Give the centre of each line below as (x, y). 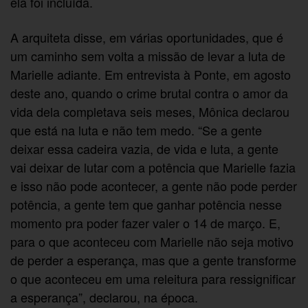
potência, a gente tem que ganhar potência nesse (146, 205)
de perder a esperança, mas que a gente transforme (154, 260)
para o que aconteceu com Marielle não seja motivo (152, 242)
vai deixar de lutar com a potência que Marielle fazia (153, 167)
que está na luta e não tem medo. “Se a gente (136, 130)
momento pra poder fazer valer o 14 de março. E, (146, 223)
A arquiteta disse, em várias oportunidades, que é (147, 37)
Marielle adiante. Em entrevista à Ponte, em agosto (151, 75)
